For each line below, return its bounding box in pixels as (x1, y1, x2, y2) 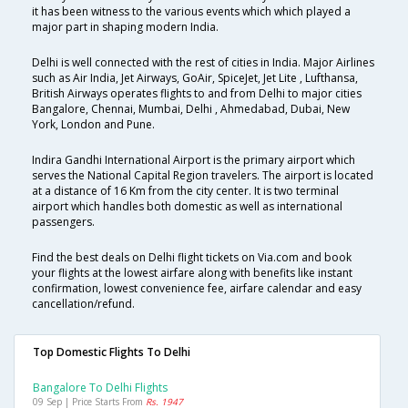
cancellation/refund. (32, 296, 135, 312)
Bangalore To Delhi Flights (33, 380, 168, 396)
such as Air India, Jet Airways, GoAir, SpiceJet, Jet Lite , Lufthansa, (32, 70, 358, 87)
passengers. (32, 214, 95, 230)
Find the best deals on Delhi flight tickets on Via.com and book (32, 250, 352, 266)
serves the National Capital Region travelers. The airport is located (32, 168, 373, 184)
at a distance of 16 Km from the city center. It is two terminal (32, 183, 339, 199)
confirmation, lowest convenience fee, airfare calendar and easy (32, 280, 362, 297)
